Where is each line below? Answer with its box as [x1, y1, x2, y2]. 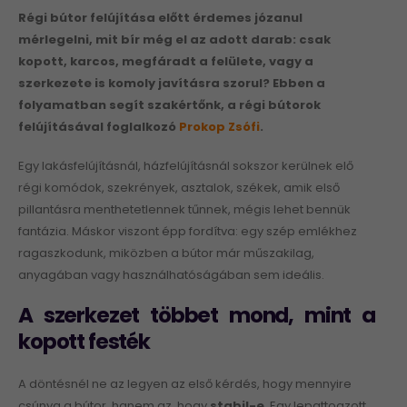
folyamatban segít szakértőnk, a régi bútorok [18, 95, 321, 114]
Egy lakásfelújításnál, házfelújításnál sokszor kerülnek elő [18, 156, 353, 174]
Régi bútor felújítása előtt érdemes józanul [18, 8, 303, 26]
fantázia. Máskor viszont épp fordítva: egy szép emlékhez [18, 222, 357, 240]
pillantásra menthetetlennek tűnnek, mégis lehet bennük [18, 200, 351, 218]
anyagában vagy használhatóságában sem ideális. [18, 265, 324, 283]
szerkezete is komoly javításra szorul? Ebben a [18, 74, 325, 92]
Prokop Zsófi [179, 117, 260, 135]
